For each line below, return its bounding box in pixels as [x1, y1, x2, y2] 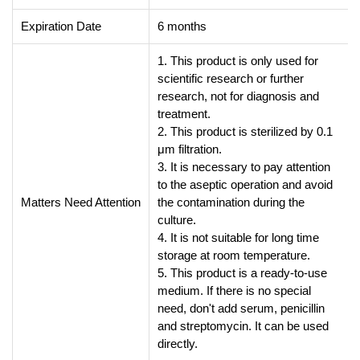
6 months [157, 18, 207, 33]
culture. [157, 212, 196, 227]
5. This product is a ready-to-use [157, 265, 327, 280]
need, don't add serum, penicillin [157, 301, 325, 315]
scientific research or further [157, 71, 304, 85]
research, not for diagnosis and [157, 88, 319, 103]
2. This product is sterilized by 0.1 [157, 124, 333, 138]
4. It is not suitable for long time [157, 230, 319, 244]
